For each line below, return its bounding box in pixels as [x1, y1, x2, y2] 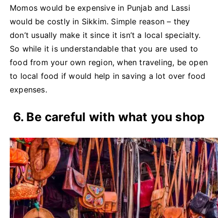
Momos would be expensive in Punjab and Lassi [10, 2, 190, 13]
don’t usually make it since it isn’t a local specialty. [10, 30, 201, 40]
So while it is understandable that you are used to [10, 43, 199, 54]
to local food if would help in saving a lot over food [10, 71, 206, 81]
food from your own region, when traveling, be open [10, 57, 208, 67]
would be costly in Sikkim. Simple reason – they [10, 16, 190, 26]
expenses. [10, 84, 47, 94]
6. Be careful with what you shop [13, 109, 205, 125]
